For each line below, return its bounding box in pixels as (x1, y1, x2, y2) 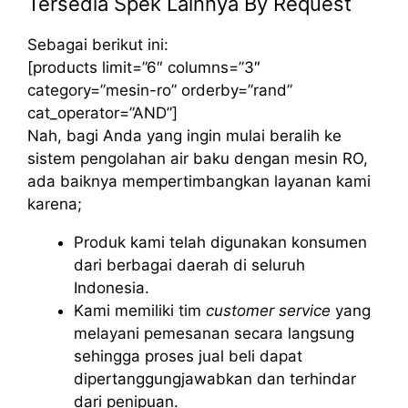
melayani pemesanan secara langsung (74, 323, 354, 342)
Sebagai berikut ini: (27, 35, 168, 54)
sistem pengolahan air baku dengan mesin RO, (27, 148, 368, 168)
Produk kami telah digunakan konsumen (74, 232, 367, 251)
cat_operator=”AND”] (27, 103, 178, 122)
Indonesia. (74, 278, 149, 297)
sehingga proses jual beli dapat (74, 346, 302, 365)
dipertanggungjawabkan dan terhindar (74, 369, 356, 388)
